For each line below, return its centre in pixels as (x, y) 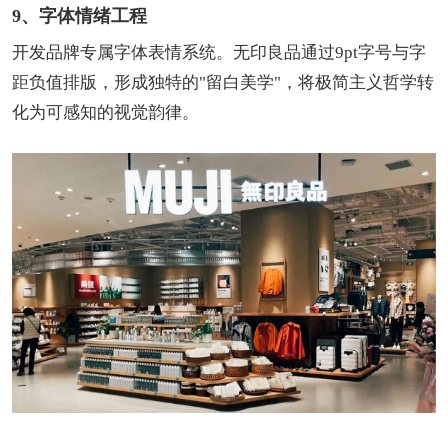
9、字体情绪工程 (79, 16)
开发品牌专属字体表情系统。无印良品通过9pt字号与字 (219, 53)
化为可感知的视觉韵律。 (105, 113)
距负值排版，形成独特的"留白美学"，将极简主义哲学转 (223, 83)
